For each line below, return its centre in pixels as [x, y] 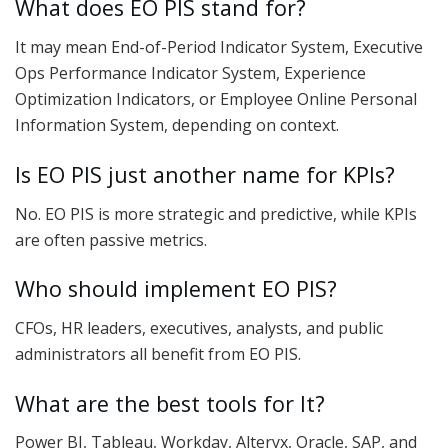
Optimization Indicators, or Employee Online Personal [216, 99]
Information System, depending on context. [177, 125]
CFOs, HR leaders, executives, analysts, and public [199, 328]
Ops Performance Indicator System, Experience [190, 73]
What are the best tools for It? [170, 403]
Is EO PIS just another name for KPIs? [205, 174]
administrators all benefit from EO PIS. [158, 354]
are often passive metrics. [111, 239]
